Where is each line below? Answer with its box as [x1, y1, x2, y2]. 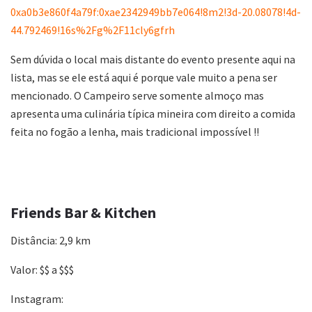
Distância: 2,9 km [10, 233, 91, 248]
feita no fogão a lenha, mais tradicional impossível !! [10, 124, 259, 139]
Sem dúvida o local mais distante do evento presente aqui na [10, 52, 295, 66]
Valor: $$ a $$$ [10, 263, 74, 277]
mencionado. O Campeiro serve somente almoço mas [10, 88, 264, 102]
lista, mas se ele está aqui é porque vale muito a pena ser [10, 70, 277, 84]
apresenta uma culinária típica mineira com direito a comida [10, 106, 295, 120]
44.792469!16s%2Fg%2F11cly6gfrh [10, 22, 175, 37]
